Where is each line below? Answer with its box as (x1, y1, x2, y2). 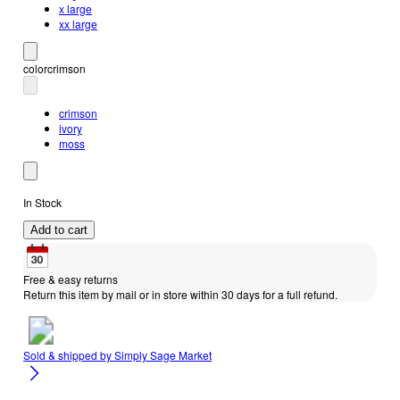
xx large (59, 15, 97, 31)
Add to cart (30, 222, 87, 237)
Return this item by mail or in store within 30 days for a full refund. (23, 286, 337, 302)
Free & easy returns (23, 271, 118, 287)
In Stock (23, 194, 62, 210)
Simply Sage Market (114, 346, 212, 362)
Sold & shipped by (23, 346, 114, 362)
